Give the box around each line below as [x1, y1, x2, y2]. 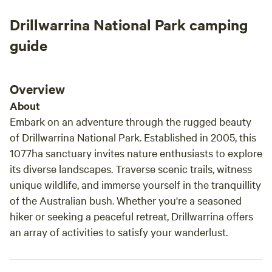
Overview [10, 80, 65, 97]
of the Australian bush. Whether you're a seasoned [10, 193, 242, 207]
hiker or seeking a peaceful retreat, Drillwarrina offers [10, 209, 253, 223]
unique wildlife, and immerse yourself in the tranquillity [10, 177, 261, 191]
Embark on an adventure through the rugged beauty [10, 114, 251, 128]
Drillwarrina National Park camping [10, 15, 248, 34]
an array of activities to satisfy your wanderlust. [10, 225, 228, 239]
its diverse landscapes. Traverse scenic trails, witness [10, 161, 252, 175]
